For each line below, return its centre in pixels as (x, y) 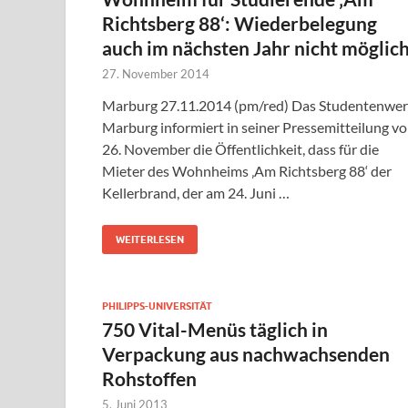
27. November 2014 (156, 74)
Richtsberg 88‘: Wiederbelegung (240, 24)
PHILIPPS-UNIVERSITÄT (157, 306)
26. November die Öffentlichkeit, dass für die (240, 149)
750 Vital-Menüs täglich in (215, 330)
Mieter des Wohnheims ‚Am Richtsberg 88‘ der (247, 171)
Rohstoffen (149, 379)
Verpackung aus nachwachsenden (246, 354)
